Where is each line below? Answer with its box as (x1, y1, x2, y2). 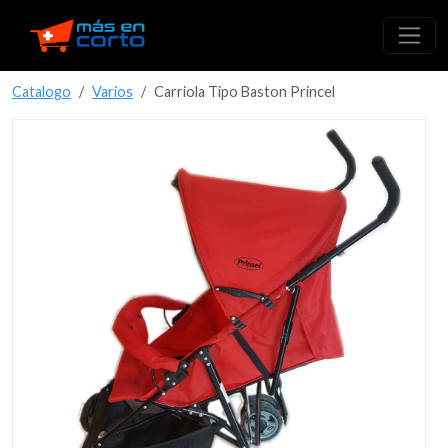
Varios (92, 83, 133, 100)
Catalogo (12, 83, 71, 100)
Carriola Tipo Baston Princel (154, 83, 335, 100)
